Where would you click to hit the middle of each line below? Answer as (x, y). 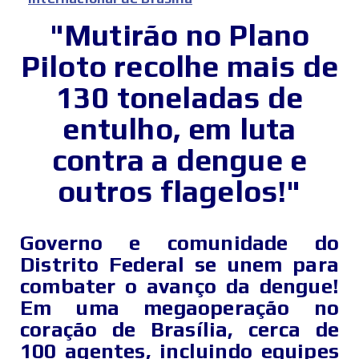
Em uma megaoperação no (179, 308)
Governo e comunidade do (179, 243)
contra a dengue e (179, 160)
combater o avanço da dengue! (179, 286)
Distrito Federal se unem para (179, 265)
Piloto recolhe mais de (179, 66)
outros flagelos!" (179, 191)
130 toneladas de (179, 97)
